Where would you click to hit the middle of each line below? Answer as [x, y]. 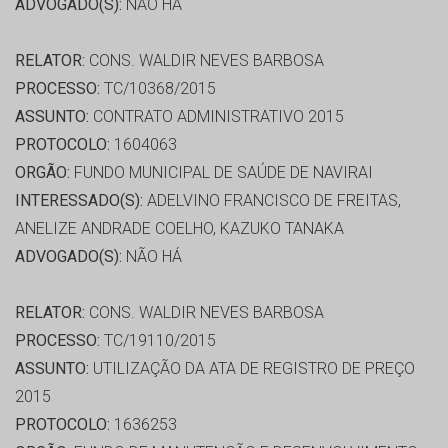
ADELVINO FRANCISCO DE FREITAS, [272, 201]
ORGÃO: [42, 173]
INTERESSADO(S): [79, 201]
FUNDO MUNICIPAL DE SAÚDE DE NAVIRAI [221, 173]
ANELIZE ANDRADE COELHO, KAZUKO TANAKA [179, 229]
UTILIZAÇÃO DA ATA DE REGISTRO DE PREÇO [252, 369]
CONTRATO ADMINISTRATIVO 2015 [216, 117]
